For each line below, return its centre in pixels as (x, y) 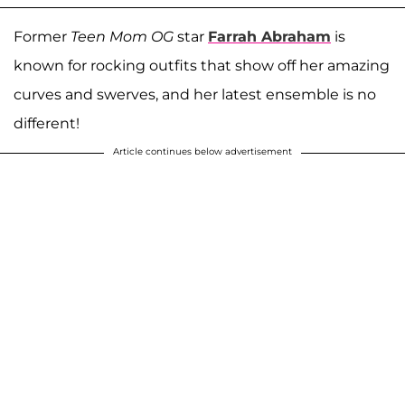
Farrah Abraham (269, 36)
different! (48, 123)
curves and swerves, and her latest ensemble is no (195, 94)
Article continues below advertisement (202, 151)
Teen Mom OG (122, 36)
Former (42, 36)
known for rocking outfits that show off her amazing (202, 65)
